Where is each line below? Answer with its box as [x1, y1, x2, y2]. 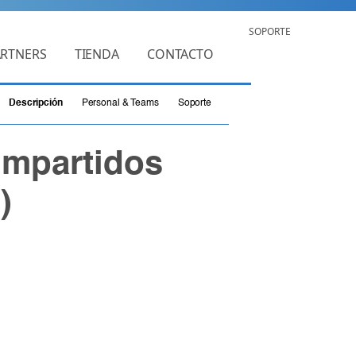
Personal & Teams [81, 99, 159, 108]
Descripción [9, 99, 63, 108]
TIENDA [74, 44, 119, 63]
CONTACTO [147, 44, 214, 63]
